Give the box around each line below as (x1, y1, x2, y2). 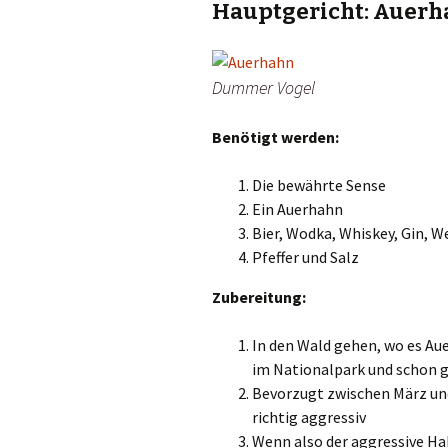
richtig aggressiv (252, 407, 366, 428)
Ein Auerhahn (252, 199, 343, 220)
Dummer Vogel (212, 76, 315, 100)
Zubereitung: (212, 287, 306, 308)
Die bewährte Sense (252, 175, 386, 196)
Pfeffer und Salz (252, 247, 359, 268)
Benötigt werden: (212, 127, 339, 148)
